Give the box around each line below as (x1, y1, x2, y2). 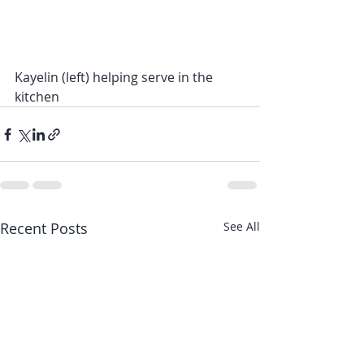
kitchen (15, 88, 59, 106)
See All (223, 219, 260, 235)
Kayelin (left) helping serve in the (15, 68, 216, 87)
